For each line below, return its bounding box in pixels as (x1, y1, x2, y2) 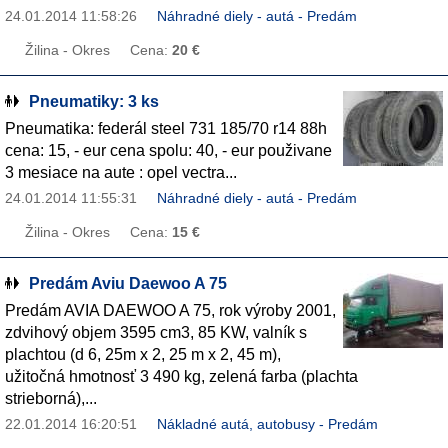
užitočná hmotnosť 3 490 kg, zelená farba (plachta (5, 367, 358, 385)
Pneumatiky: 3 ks (29, 92, 159, 110)
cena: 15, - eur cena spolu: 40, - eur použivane (5, 141, 332, 159)
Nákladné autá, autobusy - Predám (157, 416, 378, 432)
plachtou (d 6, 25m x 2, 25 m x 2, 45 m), (5, 345, 281, 363)
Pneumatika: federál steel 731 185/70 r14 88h (5, 119, 327, 137)
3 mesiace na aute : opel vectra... (5, 163, 237, 181)
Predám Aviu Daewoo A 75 (29, 274, 227, 292)
